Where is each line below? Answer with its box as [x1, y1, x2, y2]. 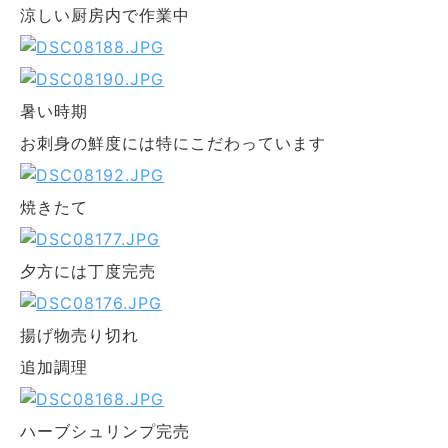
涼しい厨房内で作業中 [20, 4, 190, 25]
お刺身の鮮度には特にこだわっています [20, 132, 326, 153]
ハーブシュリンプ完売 [20, 420, 190, 441]
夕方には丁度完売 [20, 260, 156, 281]
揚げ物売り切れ [20, 324, 139, 345]
